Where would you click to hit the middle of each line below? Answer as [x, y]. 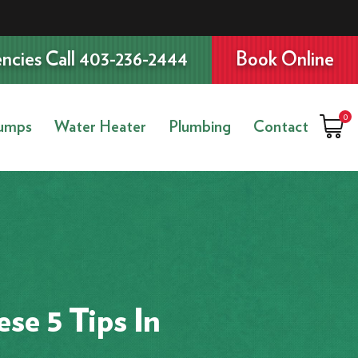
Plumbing [200, 127]
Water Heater [100, 127]
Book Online [285, 60]
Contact [281, 127]
